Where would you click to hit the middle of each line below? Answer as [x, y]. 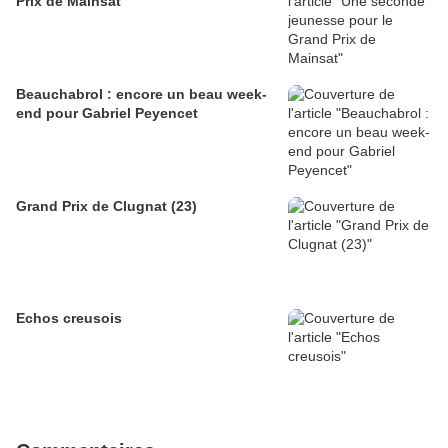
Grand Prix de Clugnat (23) [184, 206]
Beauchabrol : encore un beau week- [141, 94]
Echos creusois [69, 318]
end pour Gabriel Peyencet [107, 113]
